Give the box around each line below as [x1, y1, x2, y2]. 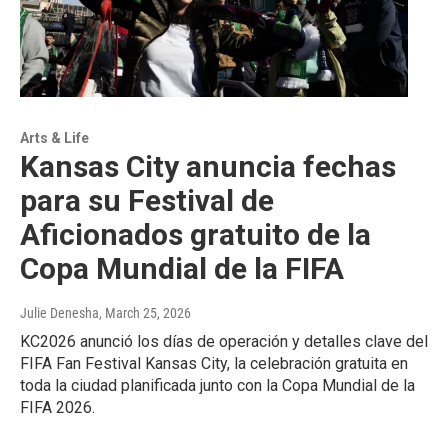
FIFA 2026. [20, 397, 95, 417]
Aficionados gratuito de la [20, 216, 371, 252]
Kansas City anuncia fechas [20, 148, 396, 184]
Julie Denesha [20, 304, 99, 321]
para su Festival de [20, 182, 274, 218]
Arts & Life [20, 129, 89, 146]
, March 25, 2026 [99, 304, 191, 321]
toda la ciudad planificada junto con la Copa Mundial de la [20, 375, 415, 395]
